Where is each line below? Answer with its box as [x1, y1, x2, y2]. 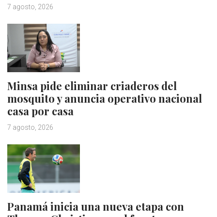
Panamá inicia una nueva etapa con [7, 199, 184, 214]
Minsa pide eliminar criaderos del [7, 78, 177, 93]
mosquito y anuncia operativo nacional [7, 91, 202, 106]
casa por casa [7, 104, 74, 119]
